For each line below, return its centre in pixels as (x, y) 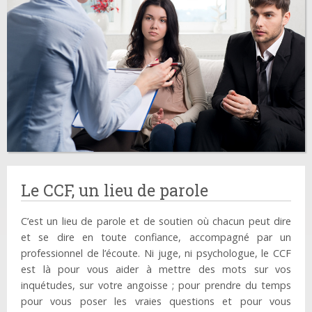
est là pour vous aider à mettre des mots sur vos (156, 270)
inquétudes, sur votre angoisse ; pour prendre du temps (156, 286)
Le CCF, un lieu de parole (115, 190)
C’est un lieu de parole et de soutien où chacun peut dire (156, 221)
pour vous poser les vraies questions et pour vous (156, 302)
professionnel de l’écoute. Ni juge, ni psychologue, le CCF (156, 253)
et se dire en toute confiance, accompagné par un (156, 237)
